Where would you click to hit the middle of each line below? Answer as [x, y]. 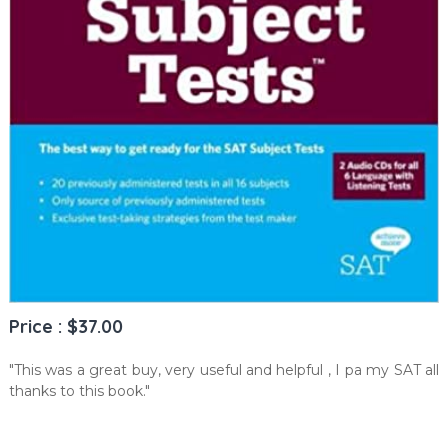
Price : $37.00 [65, 327]
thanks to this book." [79, 391]
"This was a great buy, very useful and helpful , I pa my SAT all [224, 370]
